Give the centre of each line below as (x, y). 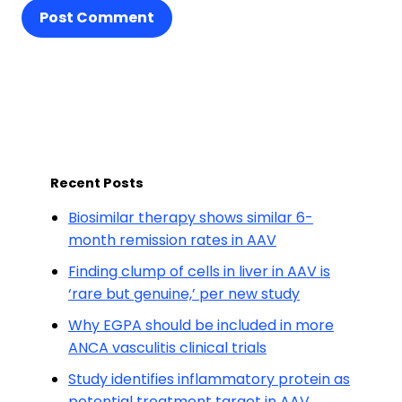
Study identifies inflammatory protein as (209, 379)
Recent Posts (97, 183)
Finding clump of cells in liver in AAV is (199, 271)
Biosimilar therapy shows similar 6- (191, 218)
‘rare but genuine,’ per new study (184, 294)
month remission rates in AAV (172, 240)
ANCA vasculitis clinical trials (167, 348)
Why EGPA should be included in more (201, 325)
